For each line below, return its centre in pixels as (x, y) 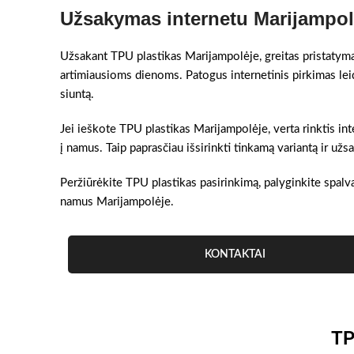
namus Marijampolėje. (117, 202)
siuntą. (77, 94)
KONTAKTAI (235, 254)
